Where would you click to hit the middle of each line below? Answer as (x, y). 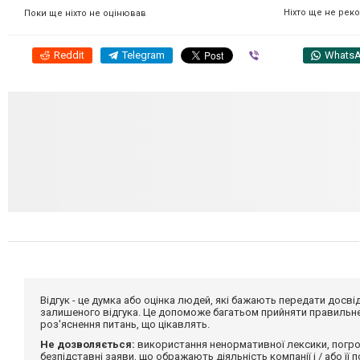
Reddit (69, 55)
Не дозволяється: (88, 344)
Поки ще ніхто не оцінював (85, 13)
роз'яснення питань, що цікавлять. (125, 324)
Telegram (143, 55)
